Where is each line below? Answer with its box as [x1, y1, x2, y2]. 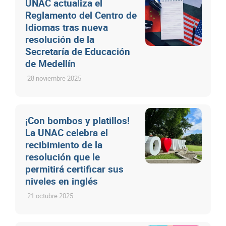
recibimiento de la [25, 138, 102, 151]
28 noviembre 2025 [27, 73, 81, 83]
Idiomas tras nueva [25, 20, 108, 34]
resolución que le [25, 150, 100, 163]
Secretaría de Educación [25, 44, 130, 58]
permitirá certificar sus [25, 162, 124, 176]
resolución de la [25, 32, 94, 46]
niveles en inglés [25, 174, 98, 188]
